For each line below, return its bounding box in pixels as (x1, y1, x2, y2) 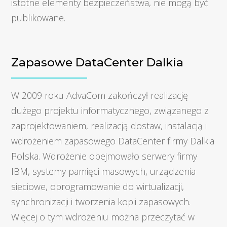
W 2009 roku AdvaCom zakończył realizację (11, 89, 188, 101)
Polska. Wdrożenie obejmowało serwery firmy (11, 149, 198, 162)
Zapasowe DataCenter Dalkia (11, 55, 184, 69)
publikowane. (11, 11, 66, 24)
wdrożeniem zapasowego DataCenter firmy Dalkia (11, 134, 215, 147)
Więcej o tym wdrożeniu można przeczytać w (11, 210, 195, 223)
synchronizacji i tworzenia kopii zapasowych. (11, 195, 191, 208)
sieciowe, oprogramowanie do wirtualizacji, (11, 180, 184, 193)
